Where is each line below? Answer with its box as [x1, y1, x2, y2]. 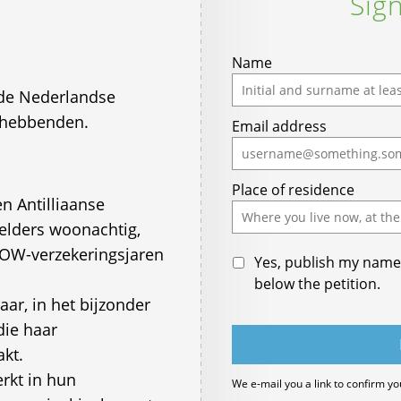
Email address [231, 116, 327, 136]
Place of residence [231, 180, 354, 200]
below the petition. [254, 274, 381, 294]
